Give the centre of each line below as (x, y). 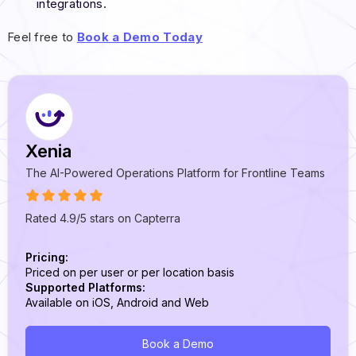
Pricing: (47, 257)
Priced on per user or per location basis (130, 272)
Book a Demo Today (139, 38)
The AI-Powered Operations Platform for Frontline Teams (176, 172)
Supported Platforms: (86, 287)
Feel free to (42, 38)
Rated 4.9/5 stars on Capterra (103, 218)
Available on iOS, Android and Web (118, 302)
